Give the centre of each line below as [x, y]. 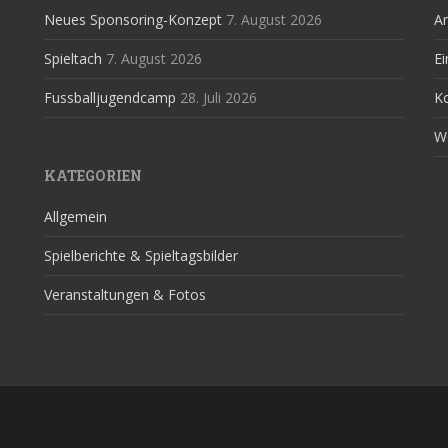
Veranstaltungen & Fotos [125, 294]
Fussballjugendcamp [110, 97]
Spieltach [73, 58]
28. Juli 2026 [218, 97]
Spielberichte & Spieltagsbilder [141, 255]
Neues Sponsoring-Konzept [133, 19]
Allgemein [75, 216]
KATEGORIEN [93, 175]
